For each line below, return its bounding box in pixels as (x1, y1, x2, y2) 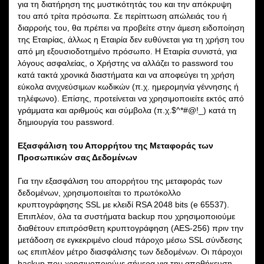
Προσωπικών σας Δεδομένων (18, 152, 137, 162)
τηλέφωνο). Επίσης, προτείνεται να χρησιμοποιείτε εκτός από (18, 93, 244, 103)
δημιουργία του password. (18, 117, 114, 127)
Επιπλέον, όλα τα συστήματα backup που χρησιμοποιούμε (18, 211, 235, 221)
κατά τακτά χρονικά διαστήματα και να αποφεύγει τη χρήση (18, 70, 235, 80)
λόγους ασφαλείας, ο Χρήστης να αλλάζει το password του (18, 58, 233, 68)
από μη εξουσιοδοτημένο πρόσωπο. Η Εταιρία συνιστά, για (18, 46, 237, 56)
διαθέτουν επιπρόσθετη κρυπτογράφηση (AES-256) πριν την (18, 223, 243, 233)
